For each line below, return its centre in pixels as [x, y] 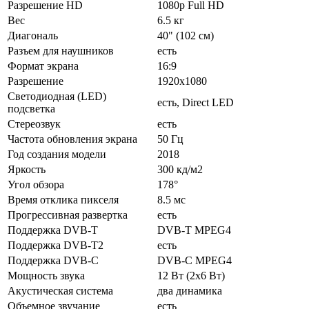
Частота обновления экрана [72, 139]
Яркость [27, 169]
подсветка [31, 108]
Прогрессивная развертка [68, 215]
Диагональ [33, 35]
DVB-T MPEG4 [194, 230]
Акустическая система [60, 290]
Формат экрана [43, 66]
